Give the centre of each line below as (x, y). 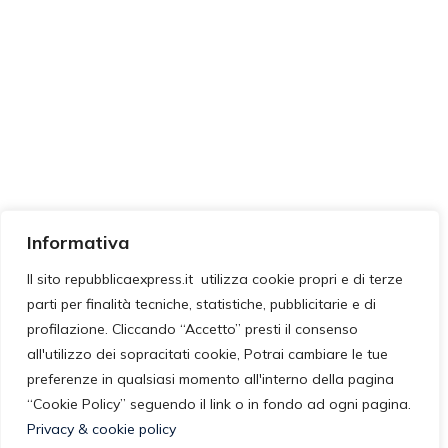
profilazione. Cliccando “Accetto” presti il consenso (192, 329)
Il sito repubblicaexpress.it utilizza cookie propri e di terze (215, 279)
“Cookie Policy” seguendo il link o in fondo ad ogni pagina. (219, 404)
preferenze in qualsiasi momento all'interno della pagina (210, 379)
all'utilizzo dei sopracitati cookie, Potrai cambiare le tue (207, 354)
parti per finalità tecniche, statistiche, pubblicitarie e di (201, 304)
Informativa (78, 242)
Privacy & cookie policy (101, 429)
